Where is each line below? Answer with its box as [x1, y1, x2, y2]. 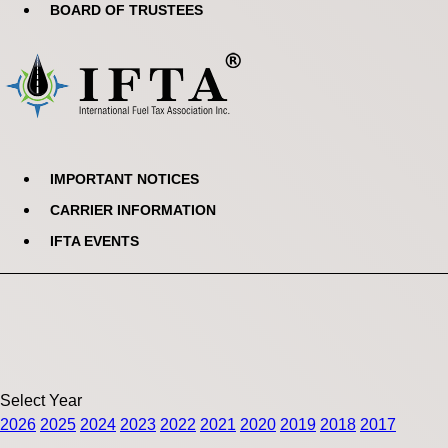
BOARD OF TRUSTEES [50, 2, 203, 19]
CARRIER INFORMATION [50, 201, 216, 218]
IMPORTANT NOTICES [50, 170, 199, 187]
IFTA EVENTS [50, 232, 139, 249]
